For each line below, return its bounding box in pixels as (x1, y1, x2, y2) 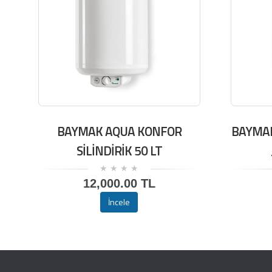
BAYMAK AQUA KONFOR (56, 121, 182, 141)
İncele (108, 195, 131, 208)
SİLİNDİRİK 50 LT (76, 140, 162, 160)
